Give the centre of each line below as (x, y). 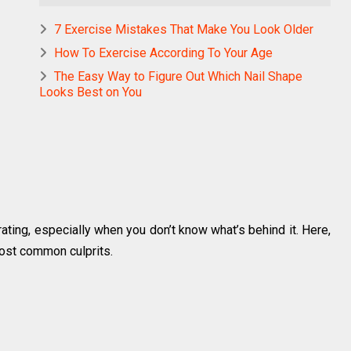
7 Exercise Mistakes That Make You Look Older (184, 29)
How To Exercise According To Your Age (163, 52)
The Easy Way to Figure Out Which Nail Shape (178, 76)
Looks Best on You (90, 92)
